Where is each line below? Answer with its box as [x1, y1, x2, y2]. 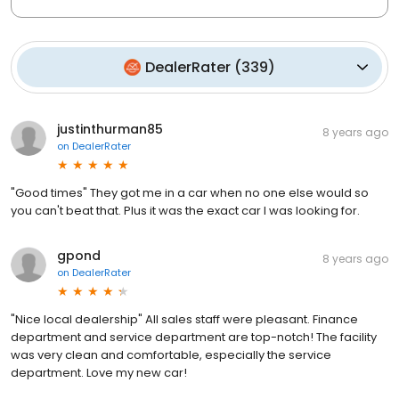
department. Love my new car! [11, 363, 187, 381]
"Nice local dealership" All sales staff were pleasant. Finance [11, 310, 358, 328]
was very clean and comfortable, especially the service [11, 346, 331, 363]
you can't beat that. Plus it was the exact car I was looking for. [11, 201, 360, 219]
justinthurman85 [57, 119, 163, 138]
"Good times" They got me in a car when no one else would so [11, 183, 369, 201]
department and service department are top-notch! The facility [11, 328, 377, 346]
